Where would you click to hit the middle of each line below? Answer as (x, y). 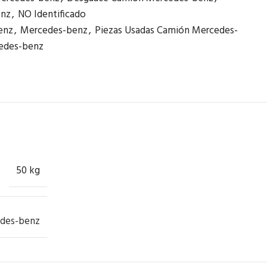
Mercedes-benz (54, 31)
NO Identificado (52, 15)
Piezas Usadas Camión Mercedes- (166, 31)
